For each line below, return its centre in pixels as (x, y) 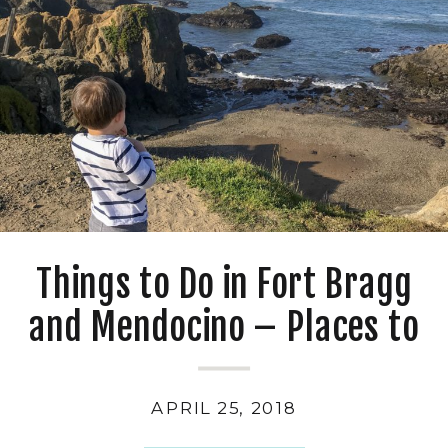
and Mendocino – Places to (224, 327)
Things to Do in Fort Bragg (224, 284)
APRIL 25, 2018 (224, 408)
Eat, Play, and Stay (224, 371)
